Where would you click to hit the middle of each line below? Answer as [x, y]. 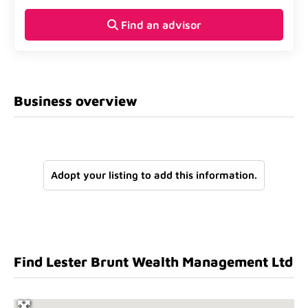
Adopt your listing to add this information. [154, 175]
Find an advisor [159, 25]
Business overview [76, 101]
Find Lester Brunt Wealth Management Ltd [153, 262]
